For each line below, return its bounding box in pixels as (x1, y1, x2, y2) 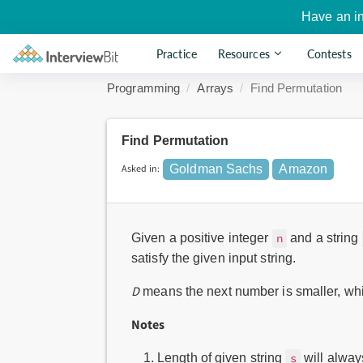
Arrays (197, 81, 234, 95)
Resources (217, 46, 270, 61)
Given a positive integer (131, 231, 272, 245)
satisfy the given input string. (131, 251, 297, 265)
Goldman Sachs (169, 162, 263, 176)
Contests (306, 46, 352, 61)
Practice (156, 46, 197, 61)
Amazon (279, 162, 328, 176)
